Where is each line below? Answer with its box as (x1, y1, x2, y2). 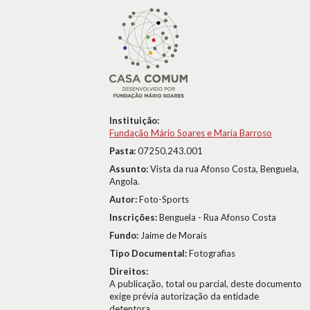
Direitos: (109, 266, 148, 277)
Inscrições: (109, 212, 159, 223)
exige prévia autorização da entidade (109, 291, 259, 302)
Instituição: (109, 115, 159, 126)
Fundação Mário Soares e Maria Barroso (109, 127, 272, 138)
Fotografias (189, 248, 235, 259)
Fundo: (109, 230, 140, 241)
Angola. (109, 176, 140, 187)
